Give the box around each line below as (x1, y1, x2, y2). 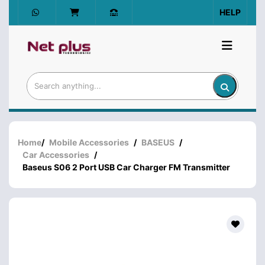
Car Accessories (22, 149, 89, 160)
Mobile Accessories (49, 137, 129, 147)
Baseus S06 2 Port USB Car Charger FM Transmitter (22, 161, 230, 172)
